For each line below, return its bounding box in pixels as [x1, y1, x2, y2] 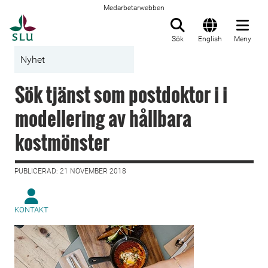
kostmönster [15, 128, 109, 156]
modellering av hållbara [15, 104, 191, 132]
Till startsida [35, 15, 96, 27]
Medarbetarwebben [103, 4, 165, 12]
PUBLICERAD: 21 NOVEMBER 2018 [14, 167, 126, 175]
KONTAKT [14, 205, 48, 214]
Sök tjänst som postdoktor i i [15, 80, 227, 108]
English [198, 35, 222, 43]
